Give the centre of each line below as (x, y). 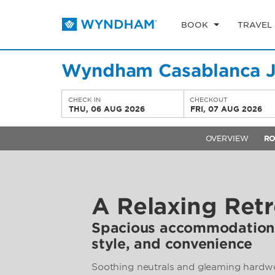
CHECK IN (84, 99)
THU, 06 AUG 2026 (107, 109)
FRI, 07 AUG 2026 (227, 109)
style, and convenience (172, 244)
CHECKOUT (209, 99)
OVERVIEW (227, 138)
